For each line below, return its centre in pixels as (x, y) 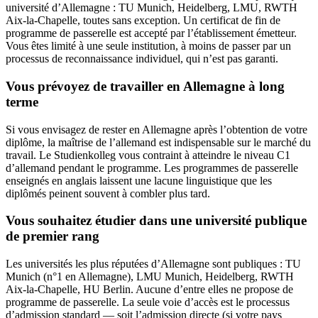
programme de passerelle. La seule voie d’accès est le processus (148, 302)
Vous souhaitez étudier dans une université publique (156, 221)
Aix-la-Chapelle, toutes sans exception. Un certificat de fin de (143, 21)
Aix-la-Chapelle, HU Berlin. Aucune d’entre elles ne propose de (149, 290)
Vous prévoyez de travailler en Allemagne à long (145, 86)
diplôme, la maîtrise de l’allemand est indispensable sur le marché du (158, 142)
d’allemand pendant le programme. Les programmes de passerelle (152, 168)
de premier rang (53, 236)
